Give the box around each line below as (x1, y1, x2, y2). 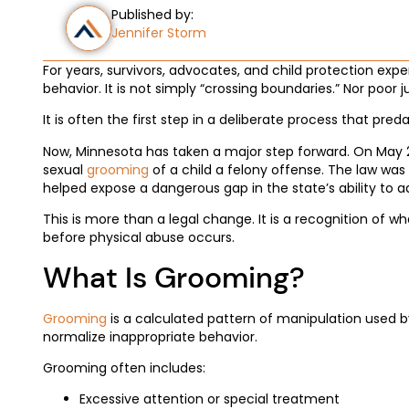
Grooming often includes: (43, 358, 205, 377)
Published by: (111, 5, 194, 24)
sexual (43, 160, 87, 179)
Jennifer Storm (111, 24, 206, 42)
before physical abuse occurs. (43, 228, 235, 247)
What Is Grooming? (43, 257, 305, 297)
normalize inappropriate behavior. (43, 327, 257, 346)
